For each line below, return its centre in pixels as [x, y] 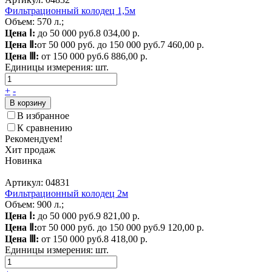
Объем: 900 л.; [34, 204]
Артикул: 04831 [37, 182]
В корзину [28, 103]
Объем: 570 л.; [34, 21]
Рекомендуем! [34, 138]
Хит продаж [30, 149]
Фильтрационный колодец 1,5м [70, 10]
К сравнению [45, 127]
